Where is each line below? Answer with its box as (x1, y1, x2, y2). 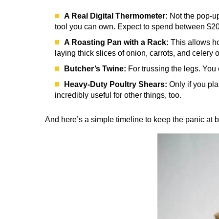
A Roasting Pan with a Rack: (64, 38, 169, 47)
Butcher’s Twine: (64, 65, 126, 73)
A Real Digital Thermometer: (64, 12, 168, 21)
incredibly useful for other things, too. (55, 91, 181, 100)
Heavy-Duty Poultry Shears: (64, 80, 167, 89)
